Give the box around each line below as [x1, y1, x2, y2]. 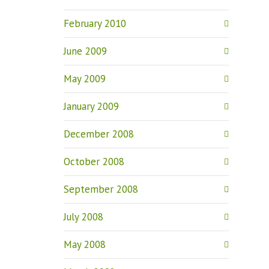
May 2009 [64, 72, 106, 85]
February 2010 [64, 17, 126, 30]
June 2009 [64, 44, 107, 58]
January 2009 [64, 100, 119, 113]
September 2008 [64, 183, 138, 196]
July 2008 [64, 210, 103, 223]
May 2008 [64, 238, 106, 251]
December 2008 [64, 127, 134, 141]
